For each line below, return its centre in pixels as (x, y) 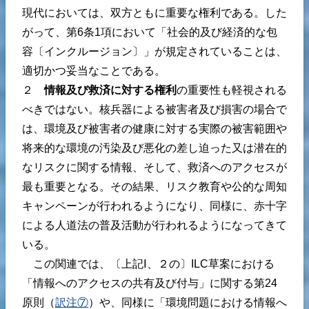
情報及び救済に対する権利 (110, 90)
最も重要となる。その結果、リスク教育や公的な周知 (154, 186)
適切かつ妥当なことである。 (94, 70)
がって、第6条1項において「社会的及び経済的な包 (150, 32)
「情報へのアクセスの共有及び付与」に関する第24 (150, 283)
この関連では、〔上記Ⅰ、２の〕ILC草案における (148, 263)
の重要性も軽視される (232, 90)
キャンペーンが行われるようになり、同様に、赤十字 (154, 206)
